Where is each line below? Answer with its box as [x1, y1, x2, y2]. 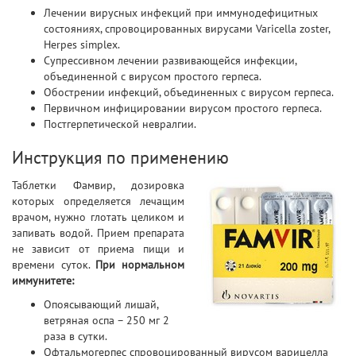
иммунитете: [12, 273, 74, 288]
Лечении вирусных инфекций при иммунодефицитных [44, 6, 318, 20]
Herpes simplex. [44, 37, 120, 52]
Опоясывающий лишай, [44, 297, 158, 311]
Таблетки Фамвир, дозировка [12, 178, 184, 192]
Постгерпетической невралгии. [44, 117, 196, 131]
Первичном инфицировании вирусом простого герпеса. [44, 101, 322, 115]
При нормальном [95, 257, 185, 272]
